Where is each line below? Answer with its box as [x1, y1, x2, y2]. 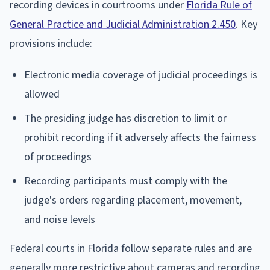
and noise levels [24, 212, 95, 228]
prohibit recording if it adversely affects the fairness [24, 130, 256, 146]
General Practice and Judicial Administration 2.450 [10, 17, 236, 33]
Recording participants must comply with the [24, 174, 227, 189]
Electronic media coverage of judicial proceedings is [24, 67, 257, 83]
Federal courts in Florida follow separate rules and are [10, 241, 252, 257]
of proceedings [24, 149, 92, 165]
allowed [24, 87, 60, 102]
